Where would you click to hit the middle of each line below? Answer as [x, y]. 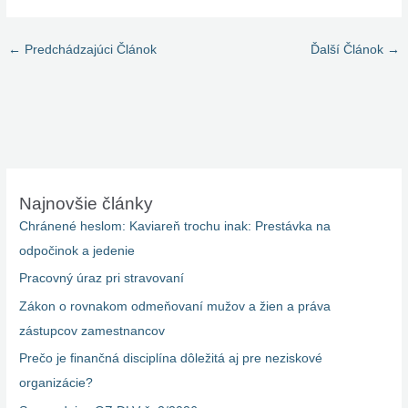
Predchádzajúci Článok [89, 50]
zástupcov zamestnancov [92, 331]
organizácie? [56, 383]
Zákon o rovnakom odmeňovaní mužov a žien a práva [175, 306]
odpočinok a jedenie [77, 251]
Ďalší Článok [348, 50]
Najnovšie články [87, 204]
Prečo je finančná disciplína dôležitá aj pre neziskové [171, 359]
